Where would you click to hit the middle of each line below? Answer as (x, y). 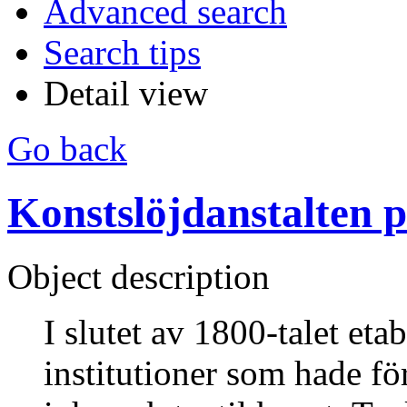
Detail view (126, 93)
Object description (139, 277)
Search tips (122, 52)
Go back (67, 148)
